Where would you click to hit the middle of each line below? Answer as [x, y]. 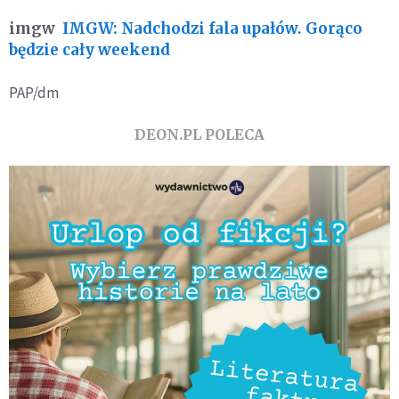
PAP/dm [34, 93]
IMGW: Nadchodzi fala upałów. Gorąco [212, 29]
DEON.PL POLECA [199, 135]
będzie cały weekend [90, 50]
